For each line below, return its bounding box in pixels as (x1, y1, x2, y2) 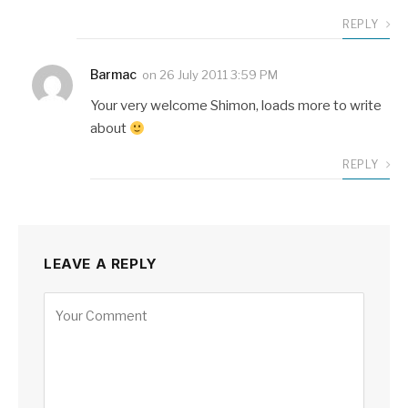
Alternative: (44, 294, 115, 311)
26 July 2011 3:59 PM (159, 67, 278, 83)
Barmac (90, 66, 137, 83)
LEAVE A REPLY (44, 255, 158, 273)
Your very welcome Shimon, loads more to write (90, 97, 382, 115)
